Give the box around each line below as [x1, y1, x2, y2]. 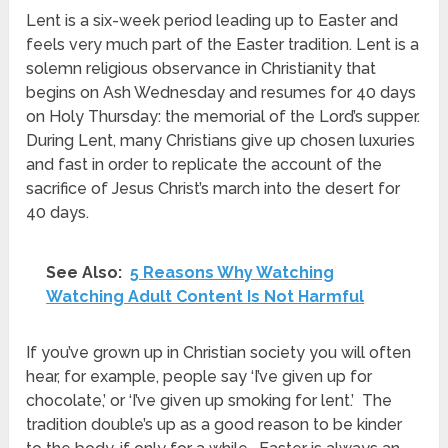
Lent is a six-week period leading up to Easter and [26, 11, 399, 30]
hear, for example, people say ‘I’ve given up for [26, 367, 373, 386]
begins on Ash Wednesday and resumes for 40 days [26, 83, 417, 102]
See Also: [46, 263, 123, 282]
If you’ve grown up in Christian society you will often [26, 343, 412, 362]
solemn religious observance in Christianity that [26, 59, 377, 78]
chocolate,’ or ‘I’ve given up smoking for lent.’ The [26, 391, 393, 410]
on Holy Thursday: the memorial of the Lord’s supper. [26, 107, 421, 126]
